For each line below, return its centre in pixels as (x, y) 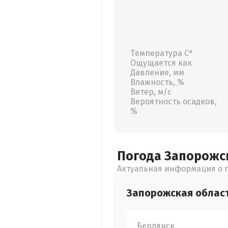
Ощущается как (161, 63)
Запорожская (161, 193)
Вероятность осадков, (174, 102)
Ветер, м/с (151, 92)
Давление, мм (157, 73)
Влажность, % (157, 82)
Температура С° (162, 53)
